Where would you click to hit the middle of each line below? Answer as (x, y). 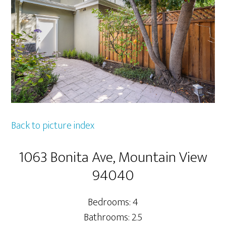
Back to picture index (53, 125)
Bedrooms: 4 (113, 202)
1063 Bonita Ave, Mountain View (113, 157)
